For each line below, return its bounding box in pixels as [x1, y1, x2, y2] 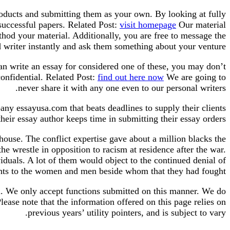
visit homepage [120, 19, 176, 30]
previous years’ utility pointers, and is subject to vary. [28, 207, 226, 218]
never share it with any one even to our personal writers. [18, 82, 226, 93]
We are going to [164, 71, 226, 82]
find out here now [98, 71, 164, 82]
